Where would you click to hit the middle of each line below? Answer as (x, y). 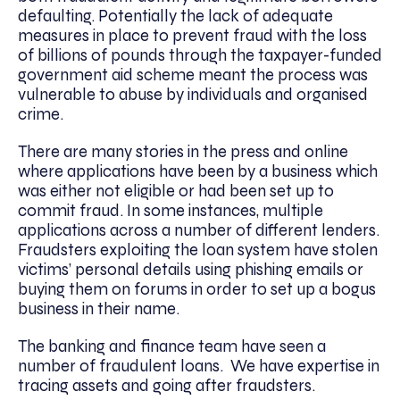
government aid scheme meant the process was (193, 75)
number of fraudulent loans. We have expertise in (199, 366)
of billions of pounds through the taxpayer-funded (200, 55)
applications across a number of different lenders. (199, 230)
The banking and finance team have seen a (172, 346)
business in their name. (100, 308)
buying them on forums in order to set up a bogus (197, 289)
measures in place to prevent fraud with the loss (192, 35)
